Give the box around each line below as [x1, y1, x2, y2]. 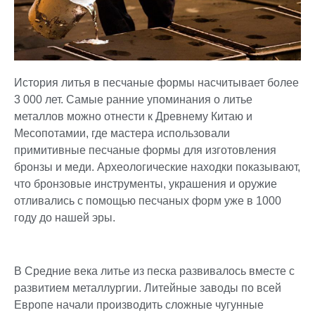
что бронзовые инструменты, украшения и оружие [14, 177, 277, 190]
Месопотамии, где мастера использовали [14, 127, 230, 139]
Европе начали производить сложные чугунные [14, 299, 264, 311]
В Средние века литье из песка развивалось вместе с [14, 265, 295, 278]
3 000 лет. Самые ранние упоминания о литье [14, 93, 252, 105]
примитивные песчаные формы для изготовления [14, 143, 276, 156]
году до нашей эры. [14, 211, 115, 224]
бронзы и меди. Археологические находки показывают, [14, 160, 300, 173]
